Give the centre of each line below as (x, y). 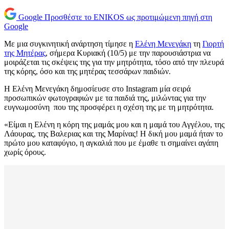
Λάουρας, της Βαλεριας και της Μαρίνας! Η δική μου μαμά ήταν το (113, 134)
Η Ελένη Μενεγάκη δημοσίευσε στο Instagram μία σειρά (97, 89)
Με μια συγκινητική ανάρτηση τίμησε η (70, 44)
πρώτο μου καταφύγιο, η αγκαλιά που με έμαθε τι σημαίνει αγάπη (111, 143)
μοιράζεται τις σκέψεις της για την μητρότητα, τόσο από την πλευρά (114, 62)
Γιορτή (213, 44)
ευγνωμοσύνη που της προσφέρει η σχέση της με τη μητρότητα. (109, 107)
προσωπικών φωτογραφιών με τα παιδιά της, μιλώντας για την (105, 98)
